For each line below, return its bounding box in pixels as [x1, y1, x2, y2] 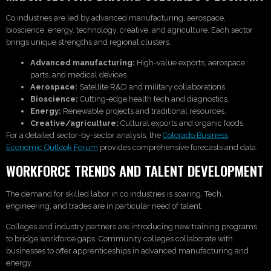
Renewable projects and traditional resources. [61, 106, 226, 116]
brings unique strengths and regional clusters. [6, 38, 171, 47]
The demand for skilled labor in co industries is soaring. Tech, [6, 189, 223, 198]
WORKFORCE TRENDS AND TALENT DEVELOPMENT [6, 160, 264, 180]
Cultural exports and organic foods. [119, 119, 245, 128]
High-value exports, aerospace [135, 58, 245, 68]
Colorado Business [163, 131, 228, 140]
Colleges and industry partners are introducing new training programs [6, 222, 257, 232]
